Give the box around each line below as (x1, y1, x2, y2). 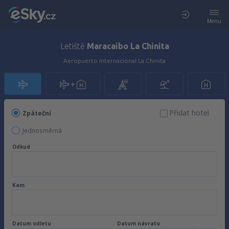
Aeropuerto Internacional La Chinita (63, 57, 166, 64)
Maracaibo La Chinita (86, 41, 169, 51)
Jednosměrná (22, 126, 62, 135)
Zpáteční (22, 109, 51, 118)
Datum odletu (12, 220, 51, 227)
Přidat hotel (169, 108, 209, 118)
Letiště (60, 41, 87, 51)
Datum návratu (117, 220, 160, 227)
